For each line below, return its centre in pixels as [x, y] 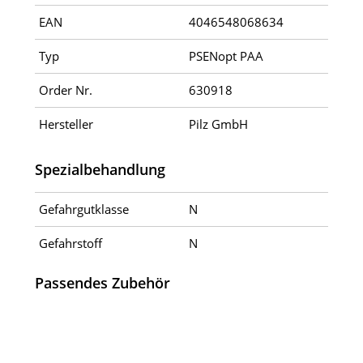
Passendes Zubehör [102, 282]
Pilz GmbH [218, 124]
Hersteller [66, 124]
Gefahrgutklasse [83, 209]
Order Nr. [65, 90]
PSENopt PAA [226, 56]
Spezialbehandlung [100, 170]
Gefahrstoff [70, 243]
